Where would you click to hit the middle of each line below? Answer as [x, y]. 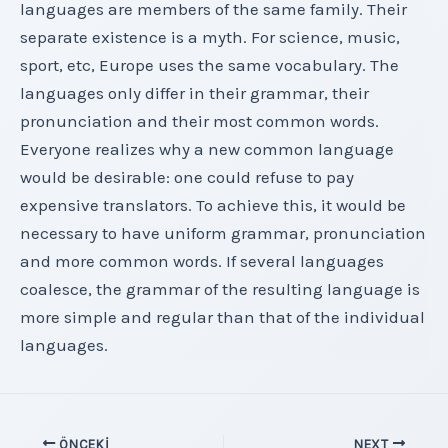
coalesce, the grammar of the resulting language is [220, 289]
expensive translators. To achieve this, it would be [213, 205]
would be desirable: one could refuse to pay [187, 177]
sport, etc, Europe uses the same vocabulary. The [209, 65]
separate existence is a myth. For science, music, [210, 37]
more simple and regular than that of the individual [222, 317]
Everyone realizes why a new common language [207, 149]
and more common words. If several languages [202, 261]
